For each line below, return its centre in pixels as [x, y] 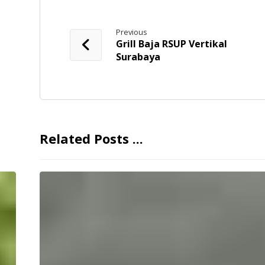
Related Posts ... [92, 139]
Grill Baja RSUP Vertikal [172, 44]
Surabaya [138, 57]
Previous [132, 32]
